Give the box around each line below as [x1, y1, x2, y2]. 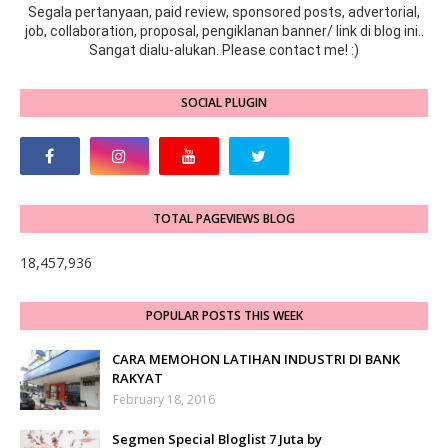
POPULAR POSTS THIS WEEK [145, 307, 303, 325]
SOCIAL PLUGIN [181, 94, 267, 112]
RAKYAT [112, 369, 163, 388]
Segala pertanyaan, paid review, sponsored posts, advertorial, [28, 4, 420, 21]
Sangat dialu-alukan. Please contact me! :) [89, 42, 359, 59]
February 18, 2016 [113, 391, 215, 409]
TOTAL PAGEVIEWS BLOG [153, 210, 295, 228]
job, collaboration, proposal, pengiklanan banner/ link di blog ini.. [24, 23, 424, 40]
